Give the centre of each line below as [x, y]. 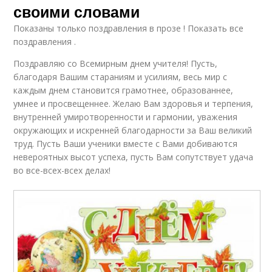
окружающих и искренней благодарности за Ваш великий [133, 131]
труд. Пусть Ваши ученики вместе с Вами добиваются [126, 144]
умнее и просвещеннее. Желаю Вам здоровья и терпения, [134, 104]
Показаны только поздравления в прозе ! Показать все [129, 29]
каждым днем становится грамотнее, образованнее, [124, 90]
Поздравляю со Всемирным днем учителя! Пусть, [116, 64]
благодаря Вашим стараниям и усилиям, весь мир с [121, 77]
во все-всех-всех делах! [62, 171]
